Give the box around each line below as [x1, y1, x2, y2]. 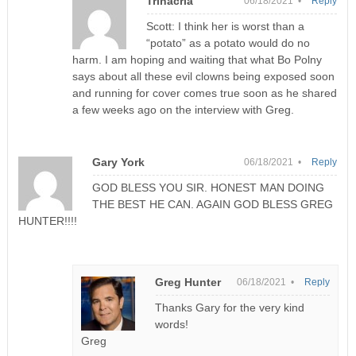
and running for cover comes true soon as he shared [72, 87, 338, 100]
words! [155, 318, 189, 331]
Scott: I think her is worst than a [146, 20, 305, 33]
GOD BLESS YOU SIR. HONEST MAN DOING [91, 181, 324, 195]
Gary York [91, 156, 145, 169]
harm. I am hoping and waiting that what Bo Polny [72, 53, 323, 67]
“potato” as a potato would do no [146, 37, 311, 50]
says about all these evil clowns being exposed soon [72, 70, 335, 83]
